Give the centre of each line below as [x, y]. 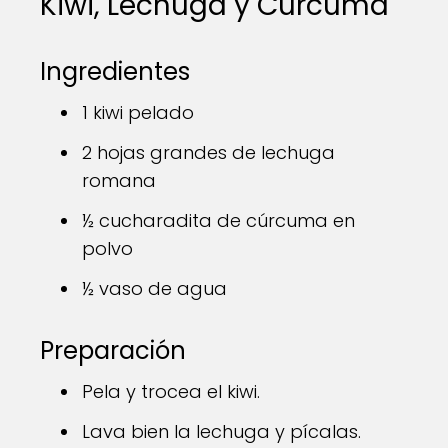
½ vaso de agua [154, 288]
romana [119, 180]
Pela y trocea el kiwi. [171, 391]
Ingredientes [115, 71]
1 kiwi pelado [138, 112]
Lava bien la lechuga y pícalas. [221, 431]
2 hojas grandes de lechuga [208, 152]
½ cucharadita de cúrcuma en [218, 220]
